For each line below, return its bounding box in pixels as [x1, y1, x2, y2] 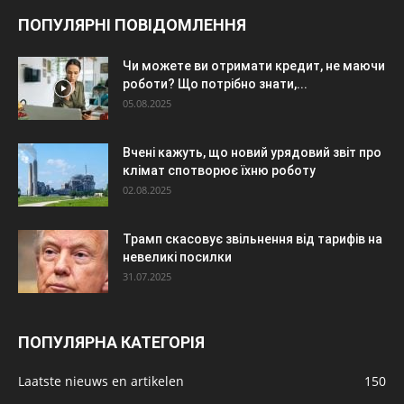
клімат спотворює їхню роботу [123, 162, 316, 178]
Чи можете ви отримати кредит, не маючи [123, 58, 385, 73]
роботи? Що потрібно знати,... [123, 76, 308, 91]
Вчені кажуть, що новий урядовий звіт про [123, 144, 381, 160]
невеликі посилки [123, 249, 232, 264]
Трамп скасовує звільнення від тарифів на [123, 231, 382, 246]
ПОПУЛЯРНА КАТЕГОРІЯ [18, 332, 205, 352]
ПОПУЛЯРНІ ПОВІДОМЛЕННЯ [18, 14, 246, 34]
